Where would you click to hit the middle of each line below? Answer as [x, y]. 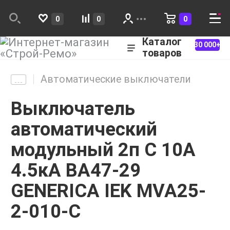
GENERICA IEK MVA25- [108, 190]
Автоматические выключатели [116, 79]
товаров [162, 53]
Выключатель [73, 108]
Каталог [162, 42]
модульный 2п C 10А [103, 149]
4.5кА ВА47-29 [76, 170]
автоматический [84, 129]
